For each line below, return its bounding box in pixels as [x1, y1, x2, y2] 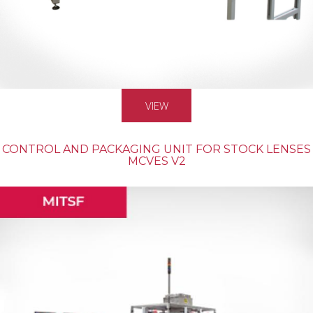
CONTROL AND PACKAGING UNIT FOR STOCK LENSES [2, 143, 311, 156]
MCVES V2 [127, 154, 186, 168]
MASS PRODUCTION [122, 176, 191, 186]
